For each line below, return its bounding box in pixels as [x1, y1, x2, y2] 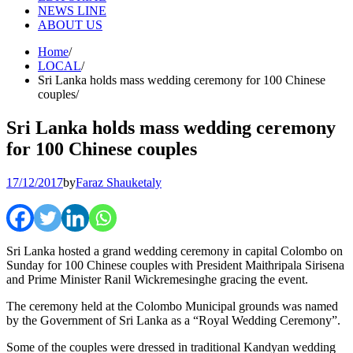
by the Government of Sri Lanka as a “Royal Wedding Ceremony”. [6, 313, 340, 327]
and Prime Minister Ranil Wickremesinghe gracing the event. [6, 272, 308, 286]
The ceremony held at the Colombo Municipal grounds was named [6, 299, 338, 313]
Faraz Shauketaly [76, 175, 162, 189]
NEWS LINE [38, 4, 106, 17]
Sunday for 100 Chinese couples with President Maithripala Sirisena [6, 258, 344, 272]
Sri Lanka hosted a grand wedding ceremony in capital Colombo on [6, 243, 343, 258]
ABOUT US [38, 18, 102, 32]
